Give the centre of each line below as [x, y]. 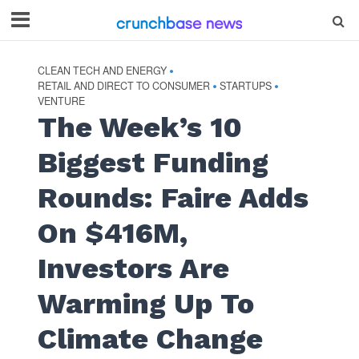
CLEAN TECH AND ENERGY [102, 71]
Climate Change [150, 339]
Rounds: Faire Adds [173, 198]
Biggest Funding [153, 163]
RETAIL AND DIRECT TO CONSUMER [123, 86]
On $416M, [112, 233]
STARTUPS [245, 86]
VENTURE [61, 101]
